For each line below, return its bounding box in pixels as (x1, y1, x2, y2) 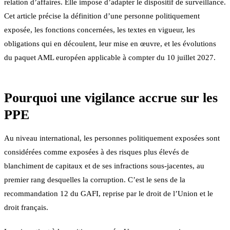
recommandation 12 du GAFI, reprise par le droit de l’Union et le (4, 189, 213, 198)
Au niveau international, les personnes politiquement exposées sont (4, 133, 220, 142)
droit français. (4, 203, 48, 212)
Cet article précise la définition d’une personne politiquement (4, 11, 200, 20)
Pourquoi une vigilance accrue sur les (4, 90, 218, 105)
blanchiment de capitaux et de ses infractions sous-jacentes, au (4, 161, 204, 170)
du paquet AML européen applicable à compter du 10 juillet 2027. (4, 53, 216, 62)
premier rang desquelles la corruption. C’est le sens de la (4, 175, 185, 184)
